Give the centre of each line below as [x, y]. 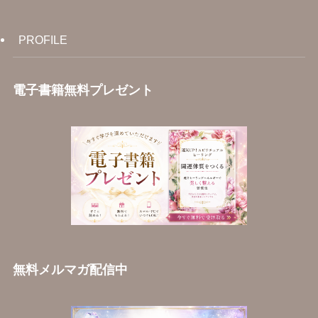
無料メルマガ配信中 [70, 270]
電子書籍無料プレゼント [83, 90]
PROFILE [43, 40]
